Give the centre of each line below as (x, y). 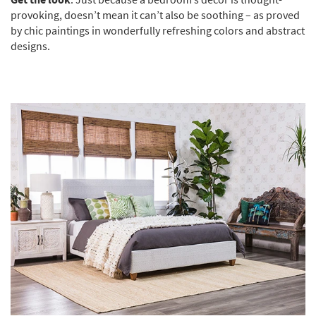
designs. (30, 45)
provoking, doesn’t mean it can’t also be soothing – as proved (155, 14)
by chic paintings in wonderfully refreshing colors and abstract (158, 30)
